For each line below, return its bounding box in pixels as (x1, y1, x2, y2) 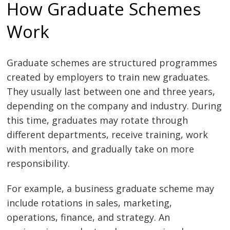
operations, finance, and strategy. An (7, 211, 170, 224)
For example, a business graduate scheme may (7, 182, 215, 195)
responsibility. (7, 157, 70, 169)
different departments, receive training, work (7, 128, 208, 141)
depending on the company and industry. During (7, 99, 222, 112)
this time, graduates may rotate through (7, 113, 188, 126)
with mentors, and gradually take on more (7, 142, 195, 155)
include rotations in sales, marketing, (7, 197, 172, 209)
